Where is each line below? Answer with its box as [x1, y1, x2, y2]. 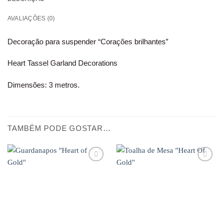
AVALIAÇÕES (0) [7, 14, 55, 22]
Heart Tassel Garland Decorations [7, 59, 117, 68]
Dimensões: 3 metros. [7, 81, 80, 90]
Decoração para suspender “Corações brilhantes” [7, 37, 168, 46]
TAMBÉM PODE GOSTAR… [7, 123, 111, 132]
